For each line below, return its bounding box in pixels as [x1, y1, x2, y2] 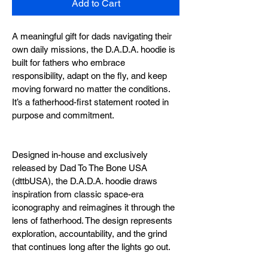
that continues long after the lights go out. [12, 241, 170, 252]
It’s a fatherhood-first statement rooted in [12, 96, 171, 107]
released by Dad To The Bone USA [12, 162, 150, 173]
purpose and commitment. [12, 109, 114, 120]
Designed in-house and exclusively [12, 149, 150, 160]
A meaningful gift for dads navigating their [12, 31, 174, 41]
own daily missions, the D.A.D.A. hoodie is [12, 44, 178, 54]
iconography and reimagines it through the [12, 202, 177, 212]
